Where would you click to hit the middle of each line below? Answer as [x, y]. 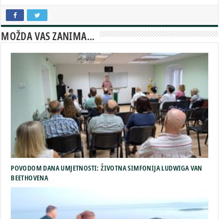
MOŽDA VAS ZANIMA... [48, 35]
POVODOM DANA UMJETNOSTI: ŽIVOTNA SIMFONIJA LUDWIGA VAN [107, 167]
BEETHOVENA [30, 177]
